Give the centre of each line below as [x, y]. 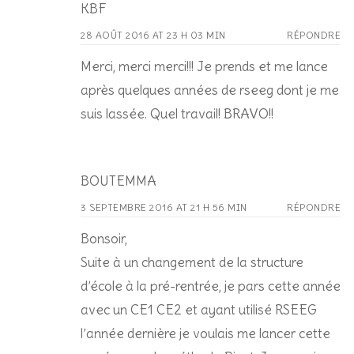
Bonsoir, [104, 238]
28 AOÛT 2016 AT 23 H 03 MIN [153, 35]
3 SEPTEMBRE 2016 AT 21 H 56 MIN [164, 207]
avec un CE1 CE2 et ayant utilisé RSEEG [199, 309]
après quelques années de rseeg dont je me [210, 90]
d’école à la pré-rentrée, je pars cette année [211, 286]
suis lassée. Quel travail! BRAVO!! [177, 113]
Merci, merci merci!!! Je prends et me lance [204, 66]
